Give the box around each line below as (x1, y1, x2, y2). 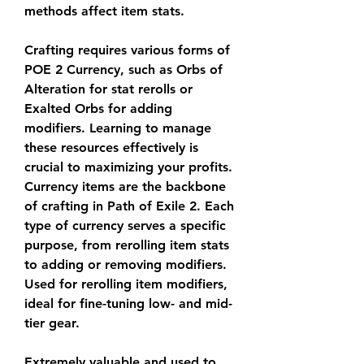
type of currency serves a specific (24, 218, 226, 233)
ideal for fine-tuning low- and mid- (24, 296, 232, 311)
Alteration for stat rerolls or (24, 81, 193, 97)
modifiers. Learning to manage (24, 120, 211, 136)
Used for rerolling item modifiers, (24, 276, 227, 292)
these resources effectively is (24, 140, 198, 155)
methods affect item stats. (24, 3, 184, 19)
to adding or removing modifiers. (24, 257, 227, 272)
